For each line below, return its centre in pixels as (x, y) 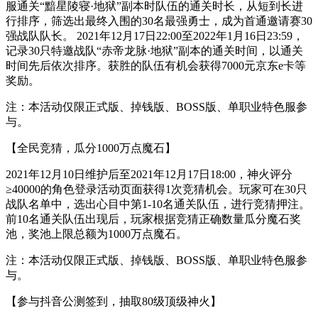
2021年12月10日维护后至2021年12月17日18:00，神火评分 (149, 174)
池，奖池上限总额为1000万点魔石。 (97, 234)
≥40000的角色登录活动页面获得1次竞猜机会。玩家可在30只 (157, 189)
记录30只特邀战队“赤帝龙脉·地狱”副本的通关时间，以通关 (154, 50)
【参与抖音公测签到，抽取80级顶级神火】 (114, 301)
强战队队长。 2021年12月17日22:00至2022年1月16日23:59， (155, 35)
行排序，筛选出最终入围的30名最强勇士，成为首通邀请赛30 (159, 21)
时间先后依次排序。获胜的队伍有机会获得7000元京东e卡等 (156, 65)
